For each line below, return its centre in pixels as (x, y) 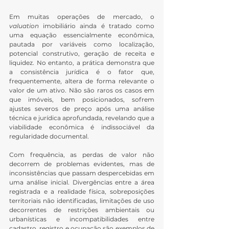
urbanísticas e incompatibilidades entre (82, 219)
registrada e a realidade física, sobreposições (82, 192)
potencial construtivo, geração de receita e (82, 54)
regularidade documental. (49, 136)
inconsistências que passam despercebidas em (82, 173)
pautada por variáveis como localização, (82, 44)
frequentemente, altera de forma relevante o (82, 81)
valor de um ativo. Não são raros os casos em (82, 90)
